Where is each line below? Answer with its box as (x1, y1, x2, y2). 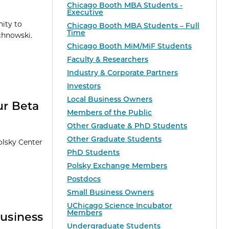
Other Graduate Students (67, 134, 162, 144)
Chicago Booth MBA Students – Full (67, 21, 199, 31)
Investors (67, 81, 101, 91)
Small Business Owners (67, 188, 154, 197)
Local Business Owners (67, 95, 152, 104)
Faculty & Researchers (67, 55, 148, 64)
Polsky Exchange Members (67, 161, 167, 171)
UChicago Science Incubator (67, 201, 172, 211)
